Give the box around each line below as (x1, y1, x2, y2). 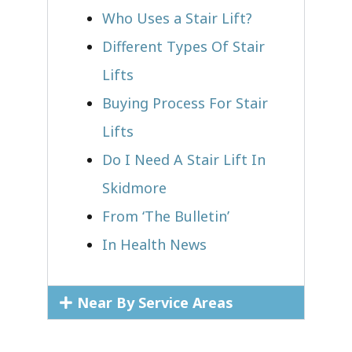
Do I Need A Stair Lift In (102, 149, 266, 169)
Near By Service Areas (76, 292, 233, 312)
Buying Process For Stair (102, 93, 268, 112)
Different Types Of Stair (102, 36, 265, 56)
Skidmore (102, 178, 167, 197)
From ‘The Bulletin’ (102, 206, 229, 225)
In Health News (102, 234, 207, 254)
